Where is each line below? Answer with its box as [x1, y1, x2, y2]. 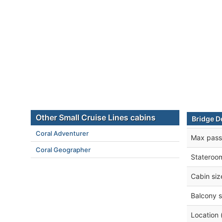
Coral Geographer [36, 146, 91, 154]
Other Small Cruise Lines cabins [36, 112, 156, 122]
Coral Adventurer [36, 129, 89, 137]
